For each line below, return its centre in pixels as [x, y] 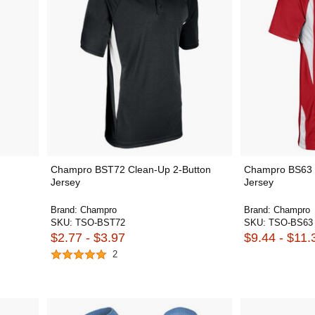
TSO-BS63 [291, 223]
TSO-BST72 [100, 223]
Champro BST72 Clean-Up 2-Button [130, 169]
